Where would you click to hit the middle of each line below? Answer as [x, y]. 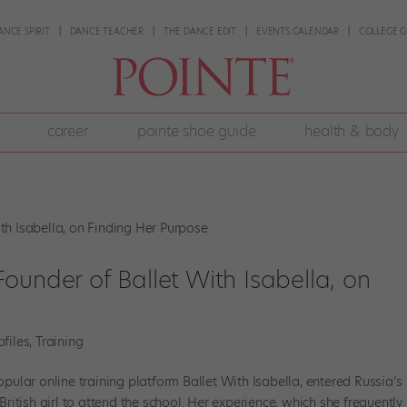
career [67, 132]
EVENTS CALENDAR [297, 31]
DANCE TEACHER [107, 31]
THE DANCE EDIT [200, 31]
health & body [352, 132]
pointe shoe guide [196, 132]
